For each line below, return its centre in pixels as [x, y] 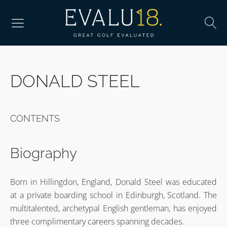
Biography [44, 153]
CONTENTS [35, 118]
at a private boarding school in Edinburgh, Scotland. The [113, 195]
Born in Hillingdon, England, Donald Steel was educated [113, 182]
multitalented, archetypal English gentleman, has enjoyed [113, 208]
